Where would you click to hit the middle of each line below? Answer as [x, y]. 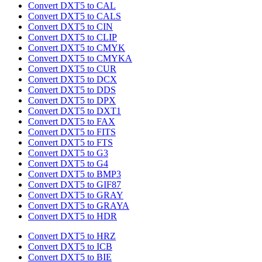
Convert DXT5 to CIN [70, 27]
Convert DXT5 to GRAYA [79, 206]
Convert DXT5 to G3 [68, 153]
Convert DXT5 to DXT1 [75, 111]
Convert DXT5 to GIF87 [75, 185]
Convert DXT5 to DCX [73, 80]
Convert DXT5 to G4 [68, 164]
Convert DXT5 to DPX [72, 101]
